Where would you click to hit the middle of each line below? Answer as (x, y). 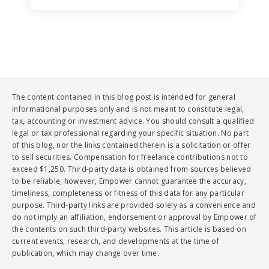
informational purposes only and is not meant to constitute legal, (128, 109)
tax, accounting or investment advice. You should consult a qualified (133, 121)
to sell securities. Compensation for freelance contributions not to (130, 157)
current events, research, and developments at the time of (116, 241)
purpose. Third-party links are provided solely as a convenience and (134, 205)
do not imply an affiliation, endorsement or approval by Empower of (134, 217)
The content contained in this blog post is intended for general (124, 97)
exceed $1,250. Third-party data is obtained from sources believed (132, 169)
